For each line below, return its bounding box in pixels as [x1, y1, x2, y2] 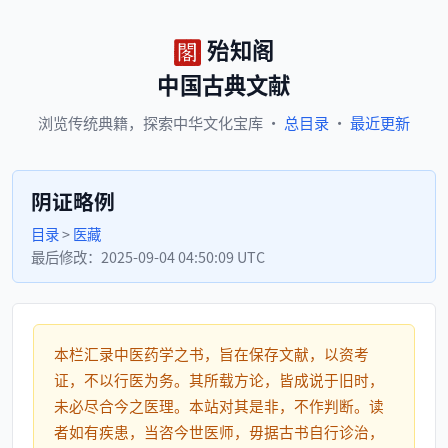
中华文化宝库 [173, 111, 263, 133]
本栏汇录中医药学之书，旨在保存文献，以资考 [54, 343, 369, 364]
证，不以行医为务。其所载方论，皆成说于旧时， [54, 369, 384, 390]
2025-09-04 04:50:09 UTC [101, 246, 265, 267]
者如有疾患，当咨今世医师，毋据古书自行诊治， [54, 421, 384, 442]
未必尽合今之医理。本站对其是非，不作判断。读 [54, 395, 384, 416]
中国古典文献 [157, 68, 291, 100]
